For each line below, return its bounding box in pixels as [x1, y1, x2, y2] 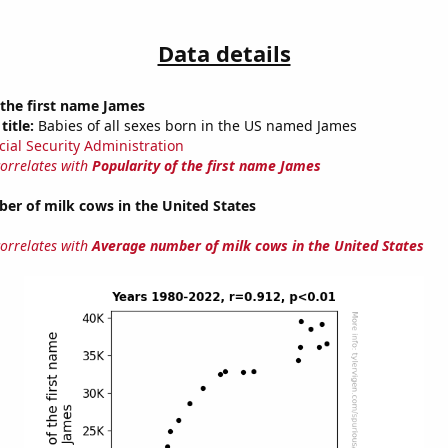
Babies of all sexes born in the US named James [33, 116, 357, 136]
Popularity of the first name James [91, 156, 321, 176]
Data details [157, 38, 291, 69]
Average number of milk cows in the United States [91, 236, 424, 256]
